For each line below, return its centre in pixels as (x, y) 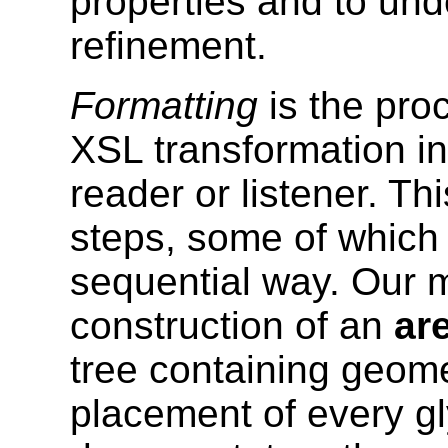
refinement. (168, 46)
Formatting (164, 106)
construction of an (232, 326)
